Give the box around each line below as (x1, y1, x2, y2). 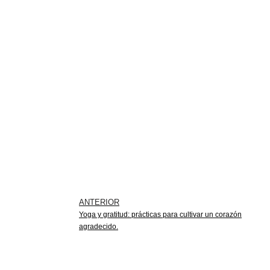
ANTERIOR (79, 197, 119, 207)
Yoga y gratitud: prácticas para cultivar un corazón (79, 210, 242, 219)
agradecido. (79, 222, 118, 231)
